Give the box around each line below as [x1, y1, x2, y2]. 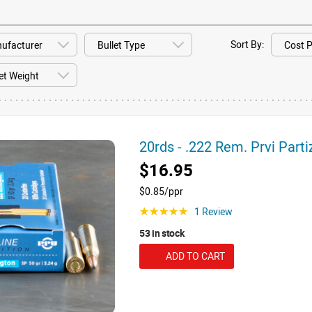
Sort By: [230, 38, 264, 51]
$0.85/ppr [139, 185, 183, 198]
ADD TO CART [165, 249, 225, 263]
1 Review [194, 205, 233, 218]
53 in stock [139, 226, 185, 240]
